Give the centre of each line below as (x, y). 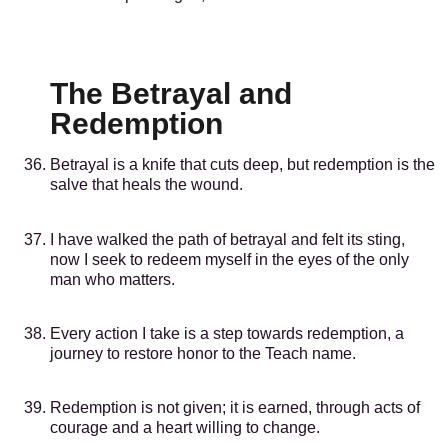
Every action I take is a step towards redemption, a (227, 333)
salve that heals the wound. (146, 185)
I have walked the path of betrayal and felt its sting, (227, 239)
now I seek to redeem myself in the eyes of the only (229, 259)
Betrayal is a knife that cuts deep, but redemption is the (242, 165)
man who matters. (112, 279)
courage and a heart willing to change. (185, 428)
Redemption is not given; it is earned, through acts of (235, 408)
